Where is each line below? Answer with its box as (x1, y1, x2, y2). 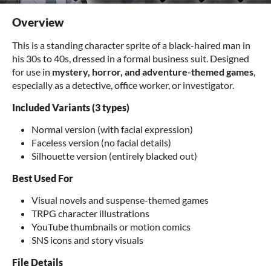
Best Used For (12, 172, 73, 184)
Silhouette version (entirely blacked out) (31, 150, 197, 162)
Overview (12, 16, 64, 29)
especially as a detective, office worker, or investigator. (12, 79, 234, 91)
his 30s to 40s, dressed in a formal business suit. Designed (12, 53, 249, 64)
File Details (12, 256, 63, 268)
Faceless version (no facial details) (31, 137, 171, 148)
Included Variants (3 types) (12, 102, 129, 113)
